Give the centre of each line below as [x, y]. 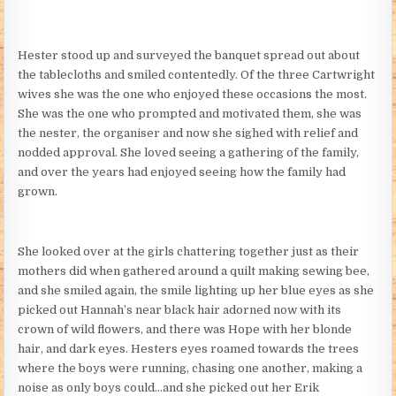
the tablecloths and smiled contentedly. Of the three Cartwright [197, 74]
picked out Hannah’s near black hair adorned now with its [180, 309]
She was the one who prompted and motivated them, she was [190, 113]
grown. [38, 191]
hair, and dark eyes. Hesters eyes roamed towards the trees [189, 348]
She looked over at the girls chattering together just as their [189, 251]
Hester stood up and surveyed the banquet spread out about [189, 55]
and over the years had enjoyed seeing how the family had [182, 171]
